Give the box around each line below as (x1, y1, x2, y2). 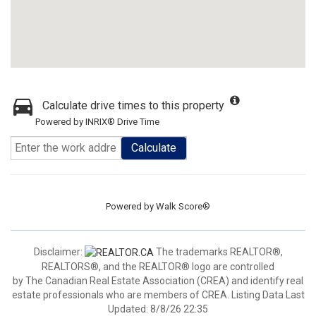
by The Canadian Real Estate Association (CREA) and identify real (13, 274, 303, 286)
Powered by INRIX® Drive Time (35, 116, 159, 127)
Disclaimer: (33, 245, 85, 257)
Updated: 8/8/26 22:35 (108, 303, 208, 315)
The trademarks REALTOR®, (153, 245, 283, 257)
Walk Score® (156, 200, 210, 212)
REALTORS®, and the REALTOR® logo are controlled (42, 260, 274, 272)
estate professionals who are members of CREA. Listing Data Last (11, 288, 305, 300)
